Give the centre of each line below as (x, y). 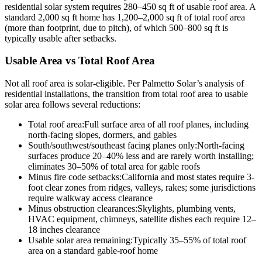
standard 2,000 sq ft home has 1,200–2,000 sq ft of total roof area (125, 17)
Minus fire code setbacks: (75, 177)
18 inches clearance (64, 230)
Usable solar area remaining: (80, 240)
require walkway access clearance (90, 198)
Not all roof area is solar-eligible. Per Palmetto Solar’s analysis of (124, 84)
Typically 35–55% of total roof (189, 240)
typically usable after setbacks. (61, 38)
